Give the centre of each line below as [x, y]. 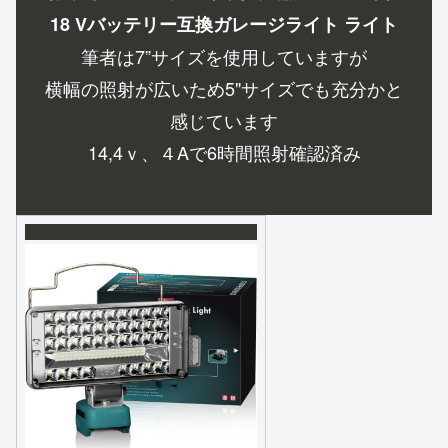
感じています [224, 120]
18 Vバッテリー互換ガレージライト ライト [224, 24]
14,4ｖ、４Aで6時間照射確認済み [224, 152]
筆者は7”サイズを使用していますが [224, 56]
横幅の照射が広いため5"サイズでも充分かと [224, 88]
